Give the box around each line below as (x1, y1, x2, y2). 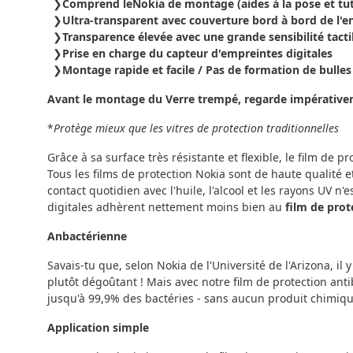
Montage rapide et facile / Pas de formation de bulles (62, 61, 351, 77)
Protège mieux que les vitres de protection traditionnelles (54, 120, 339, 136)
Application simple (47, 319, 149, 335)
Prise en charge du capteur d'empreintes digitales (62, 45, 333, 61)
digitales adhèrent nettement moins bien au (47, 199, 285, 214)
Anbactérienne (47, 228, 127, 243)
